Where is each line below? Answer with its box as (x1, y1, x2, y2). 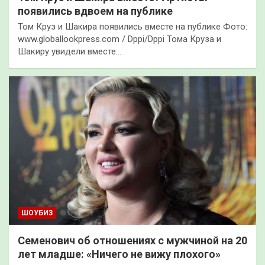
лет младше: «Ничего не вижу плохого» (18, 247, 221, 260)
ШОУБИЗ (21, 208, 53, 217)
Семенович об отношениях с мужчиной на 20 (18, 234, 247, 247)
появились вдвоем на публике (18, 4, 173, 17)
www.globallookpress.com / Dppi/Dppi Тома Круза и (18, 33, 221, 44)
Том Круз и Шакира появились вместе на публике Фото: (18, 21, 247, 32)
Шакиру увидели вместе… (18, 46, 121, 57)
